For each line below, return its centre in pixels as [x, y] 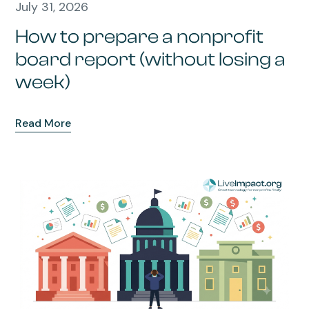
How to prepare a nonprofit [140, 36]
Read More [43, 123]
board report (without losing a [151, 59]
